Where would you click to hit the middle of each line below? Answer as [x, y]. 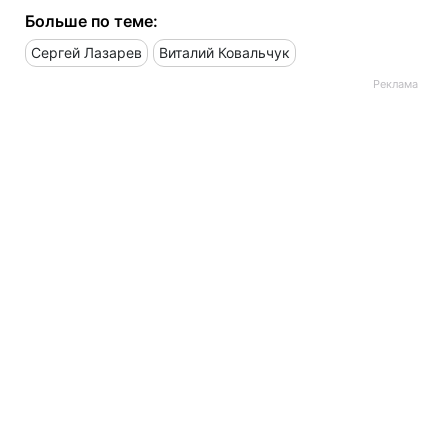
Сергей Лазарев [86, 52]
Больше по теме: [91, 21]
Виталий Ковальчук [224, 52]
